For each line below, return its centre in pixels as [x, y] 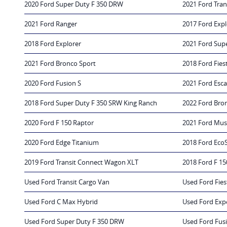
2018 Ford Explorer [53, 44]
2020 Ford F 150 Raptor [59, 123]
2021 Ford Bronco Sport [60, 64]
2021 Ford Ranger [51, 24]
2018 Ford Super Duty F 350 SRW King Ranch [91, 103]
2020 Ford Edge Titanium [62, 143]
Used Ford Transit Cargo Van [67, 182]
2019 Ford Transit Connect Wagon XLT [81, 162]
